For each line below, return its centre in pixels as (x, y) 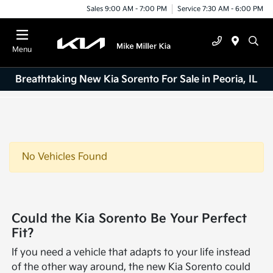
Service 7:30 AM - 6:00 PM (220, 9)
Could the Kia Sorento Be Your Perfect (129, 219)
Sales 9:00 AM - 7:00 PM (127, 9)
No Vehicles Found (65, 157)
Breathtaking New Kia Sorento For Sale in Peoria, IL (136, 79)
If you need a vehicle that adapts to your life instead (131, 253)
